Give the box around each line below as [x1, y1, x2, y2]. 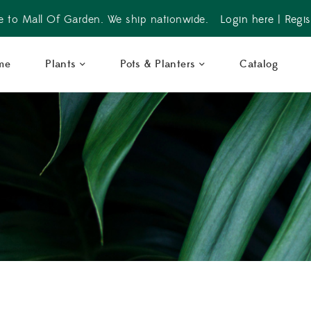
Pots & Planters [120, 58, 196, 71]
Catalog [239, 58, 278, 71]
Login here [219, 12, 274, 26]
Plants [45, 58, 76, 71]
